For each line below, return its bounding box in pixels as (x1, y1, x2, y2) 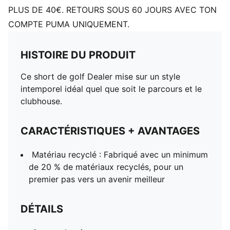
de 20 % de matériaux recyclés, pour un (29, 162, 183, 172)
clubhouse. (21, 96, 62, 106)
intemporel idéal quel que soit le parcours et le (21, 84, 202, 94)
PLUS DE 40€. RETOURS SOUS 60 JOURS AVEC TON (8, 5, 217, 15)
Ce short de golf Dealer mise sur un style (21, 71, 180, 82)
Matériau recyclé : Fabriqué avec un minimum (32, 149, 208, 160)
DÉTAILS (21, 203, 63, 215)
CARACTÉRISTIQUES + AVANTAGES (21, 125, 200, 137)
